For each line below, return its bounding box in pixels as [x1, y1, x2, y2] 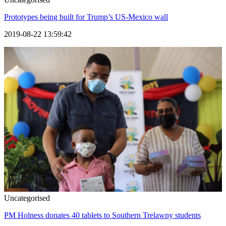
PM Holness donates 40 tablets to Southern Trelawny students [4, 211, 201, 220]
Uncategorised [4, 194, 50, 203]
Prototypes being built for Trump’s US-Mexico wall [4, 12, 168, 21]
